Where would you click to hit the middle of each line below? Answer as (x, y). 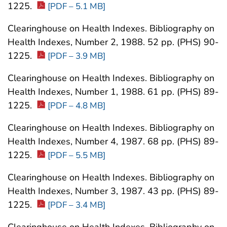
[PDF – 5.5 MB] (77, 156)
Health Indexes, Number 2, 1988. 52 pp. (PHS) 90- (113, 42)
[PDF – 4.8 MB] (77, 106)
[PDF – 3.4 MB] (77, 205)
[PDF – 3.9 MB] (77, 56)
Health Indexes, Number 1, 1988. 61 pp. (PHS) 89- (113, 92)
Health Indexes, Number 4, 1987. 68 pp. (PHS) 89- (113, 142)
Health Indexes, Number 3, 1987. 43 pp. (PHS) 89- (113, 191)
